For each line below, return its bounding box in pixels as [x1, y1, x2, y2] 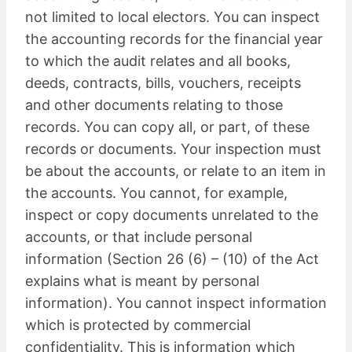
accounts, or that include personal [25, 228, 252, 245]
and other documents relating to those [25, 96, 283, 113]
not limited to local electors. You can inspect [25, 8, 320, 25]
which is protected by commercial [25, 316, 251, 333]
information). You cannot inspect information [25, 294, 327, 311]
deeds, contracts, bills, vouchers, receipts [25, 74, 301, 91]
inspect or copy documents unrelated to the [25, 206, 318, 223]
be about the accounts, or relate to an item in [25, 162, 326, 179]
